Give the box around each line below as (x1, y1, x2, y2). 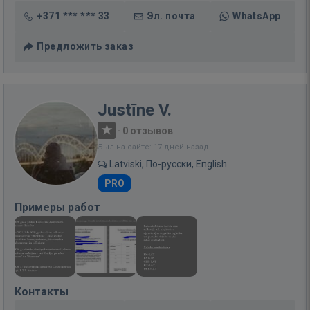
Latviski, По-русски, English (107, 158, 227, 170)
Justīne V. (98, 100, 172, 120)
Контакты (15, 284, 69, 298)
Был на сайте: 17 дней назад (98, 142, 209, 152)
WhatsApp (232, 10, 281, 21)
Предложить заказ (37, 40, 134, 52)
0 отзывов (122, 125, 173, 136)
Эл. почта (147, 10, 196, 21)
